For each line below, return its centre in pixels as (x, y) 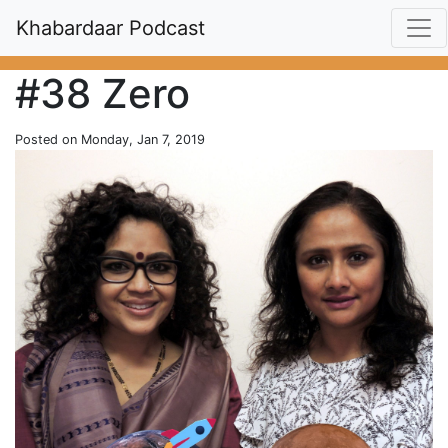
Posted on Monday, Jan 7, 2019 (110, 139)
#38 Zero (102, 93)
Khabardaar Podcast (110, 28)
